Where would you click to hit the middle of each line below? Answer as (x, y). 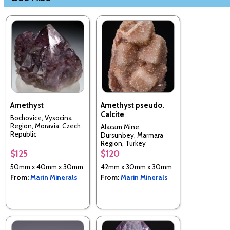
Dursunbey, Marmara (132, 135)
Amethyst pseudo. (132, 105)
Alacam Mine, (121, 127)
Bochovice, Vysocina (41, 118)
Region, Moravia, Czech (45, 126)
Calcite (112, 114)
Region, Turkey (123, 143)
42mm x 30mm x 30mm (136, 167)
